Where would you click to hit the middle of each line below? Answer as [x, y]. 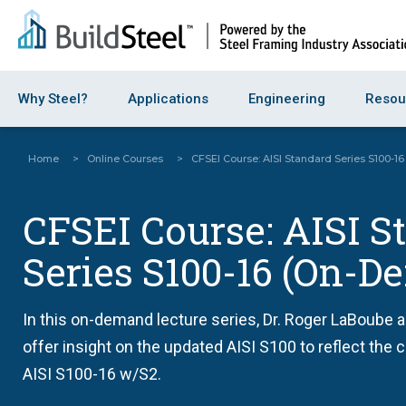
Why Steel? [53, 99]
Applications [168, 99]
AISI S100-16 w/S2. [92, 374]
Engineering [287, 99]
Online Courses [125, 159]
